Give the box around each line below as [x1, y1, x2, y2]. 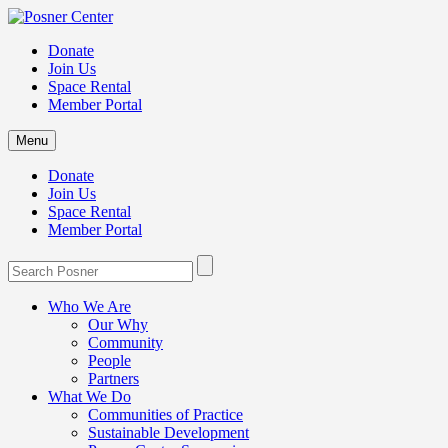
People [88, 352, 131, 369]
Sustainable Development [88, 424, 249, 441]
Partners [88, 370, 139, 387]
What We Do [48, 388, 131, 405]
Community [88, 334, 163, 351]
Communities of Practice [88, 406, 243, 423]
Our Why [88, 316, 148, 333]
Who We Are [48, 298, 131, 315]
